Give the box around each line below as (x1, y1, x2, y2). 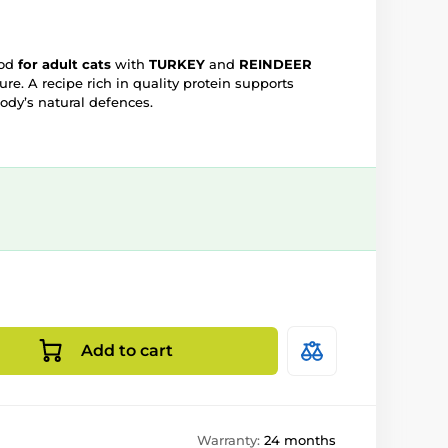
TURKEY (149, 56, 205, 72)
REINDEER (239, 56, 312, 72)
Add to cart (80, 341, 173, 360)
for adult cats (18, 56, 111, 72)
